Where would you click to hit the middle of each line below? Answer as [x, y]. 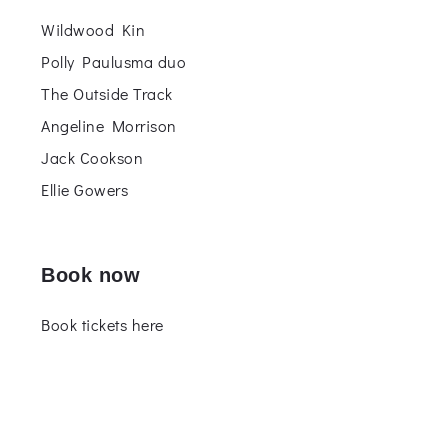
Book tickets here [102, 324]
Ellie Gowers [84, 189]
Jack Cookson [92, 157]
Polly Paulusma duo [113, 61]
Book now [90, 275]
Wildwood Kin [93, 29]
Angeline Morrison [109, 125]
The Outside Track [107, 93]
